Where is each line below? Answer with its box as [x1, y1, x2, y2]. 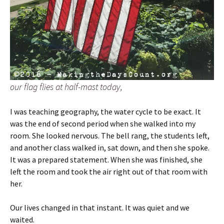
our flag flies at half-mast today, [10, 80, 122, 92]
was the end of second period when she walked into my [10, 118, 195, 128]
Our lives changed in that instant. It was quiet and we [10, 202, 189, 212]
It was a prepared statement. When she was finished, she [10, 154, 202, 164]
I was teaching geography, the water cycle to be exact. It [10, 106, 201, 116]
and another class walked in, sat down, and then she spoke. [10, 142, 209, 152]
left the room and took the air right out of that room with [10, 166, 207, 176]
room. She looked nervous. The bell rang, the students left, [10, 130, 209, 140]
